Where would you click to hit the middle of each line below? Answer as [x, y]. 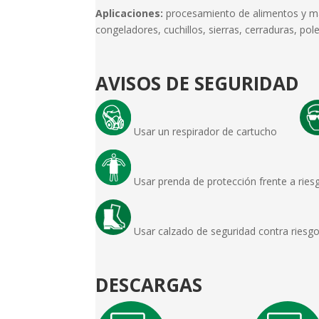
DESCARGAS [149, 284]
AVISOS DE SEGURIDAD [198, 83]
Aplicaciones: [130, 13]
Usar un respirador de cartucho [216, 131]
